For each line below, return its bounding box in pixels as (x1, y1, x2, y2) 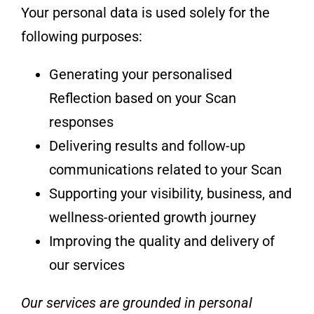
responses (48, 113, 114, 130)
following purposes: (20, 27, 142, 45)
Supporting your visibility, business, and (48, 184, 292, 202)
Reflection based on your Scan (48, 89, 236, 107)
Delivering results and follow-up (48, 137, 245, 154)
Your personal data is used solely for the (20, 4, 270, 21)
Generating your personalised (48, 65, 232, 83)
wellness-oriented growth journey (48, 208, 256, 226)
